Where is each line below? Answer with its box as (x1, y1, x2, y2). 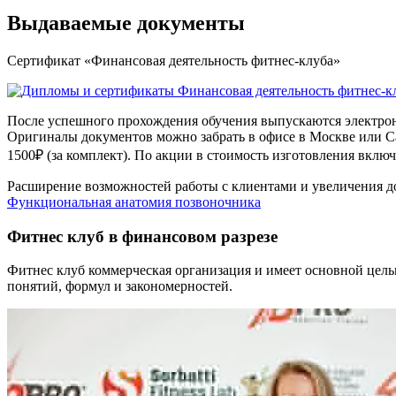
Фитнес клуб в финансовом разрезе (7, 226, 278, 246)
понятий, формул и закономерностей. (7, 278, 232, 294)
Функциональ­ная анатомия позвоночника (7, 194, 261, 209)
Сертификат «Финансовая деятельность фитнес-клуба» (7, 52, 340, 68)
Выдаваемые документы (7, 11, 245, 34)
